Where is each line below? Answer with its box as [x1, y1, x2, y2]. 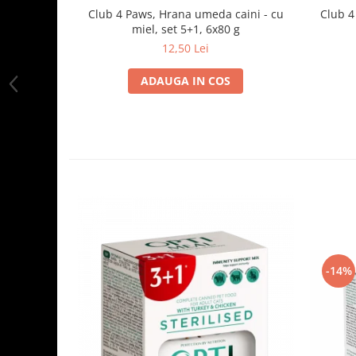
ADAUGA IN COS [141, 73, 230, 89]
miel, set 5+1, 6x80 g [131, 21, 240, 37]
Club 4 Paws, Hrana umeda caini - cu [87, 6, 284, 22]
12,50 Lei [162, 41, 209, 56]
